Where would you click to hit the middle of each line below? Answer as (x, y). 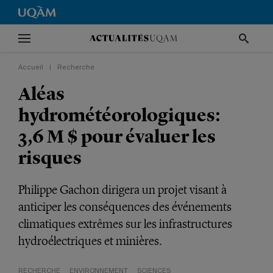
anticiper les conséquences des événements (125, 207)
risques (50, 158)
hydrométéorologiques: (119, 115)
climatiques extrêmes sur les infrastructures (125, 224)
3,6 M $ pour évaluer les (117, 136)
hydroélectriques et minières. (90, 241)
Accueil (31, 67)
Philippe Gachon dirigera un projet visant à (122, 190)
